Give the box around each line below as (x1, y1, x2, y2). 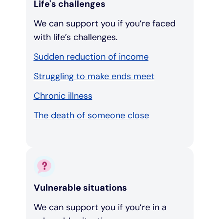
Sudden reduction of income (33, 51, 149, 63)
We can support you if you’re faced (33, 18, 175, 30)
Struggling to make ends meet (33, 70, 154, 83)
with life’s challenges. (33, 31, 120, 44)
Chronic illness (33, 90, 92, 102)
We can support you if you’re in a (33, 201, 167, 214)
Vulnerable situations (33, 182, 129, 194)
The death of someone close (33, 109, 149, 122)
